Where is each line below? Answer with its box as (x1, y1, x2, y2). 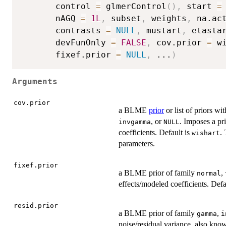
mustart (141, 25, 182, 35)
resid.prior (14, 201, 58, 209)
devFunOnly (20, 37, 111, 47)
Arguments (12, 77, 58, 87)
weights (146, 13, 187, 23)
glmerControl (101, 1, 166, 11)
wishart (192, 129, 220, 137)
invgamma (119, 118, 151, 126)
